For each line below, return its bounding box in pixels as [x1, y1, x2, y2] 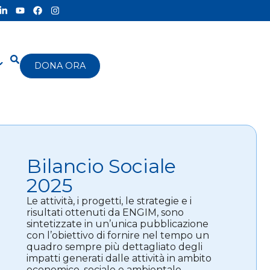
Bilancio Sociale [27, 154, 177, 178]
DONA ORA [34, 60, 86, 71]
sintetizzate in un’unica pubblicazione [27, 218, 209, 230]
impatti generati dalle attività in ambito [27, 253, 212, 265]
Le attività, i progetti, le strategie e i [27, 195, 192, 207]
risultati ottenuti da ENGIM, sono [27, 207, 184, 219]
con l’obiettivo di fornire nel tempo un [27, 230, 210, 242]
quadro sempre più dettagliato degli [27, 241, 203, 253]
